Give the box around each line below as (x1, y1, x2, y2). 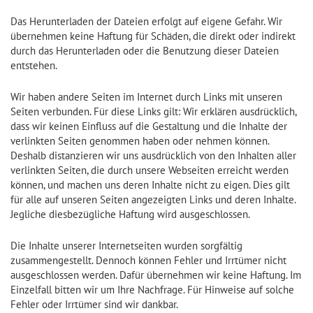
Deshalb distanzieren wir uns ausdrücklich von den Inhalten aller (10, 148, 296, 162)
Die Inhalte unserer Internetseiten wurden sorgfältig (10, 238, 242, 252)
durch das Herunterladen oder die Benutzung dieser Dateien (10, 43, 279, 57)
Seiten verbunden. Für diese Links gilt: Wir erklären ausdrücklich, (10, 104, 296, 118)
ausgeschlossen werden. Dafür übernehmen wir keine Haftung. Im (10, 268, 301, 282)
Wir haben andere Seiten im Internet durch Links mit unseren (10, 89, 282, 103)
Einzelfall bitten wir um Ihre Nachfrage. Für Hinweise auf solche (10, 282, 294, 296)
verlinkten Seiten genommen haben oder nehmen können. (10, 133, 269, 147)
